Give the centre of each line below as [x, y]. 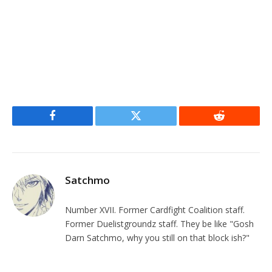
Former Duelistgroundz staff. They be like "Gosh [159, 224]
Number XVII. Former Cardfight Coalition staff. [155, 210]
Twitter [151, 125]
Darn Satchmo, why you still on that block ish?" [157, 238]
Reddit [233, 125]
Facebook [73, 125]
